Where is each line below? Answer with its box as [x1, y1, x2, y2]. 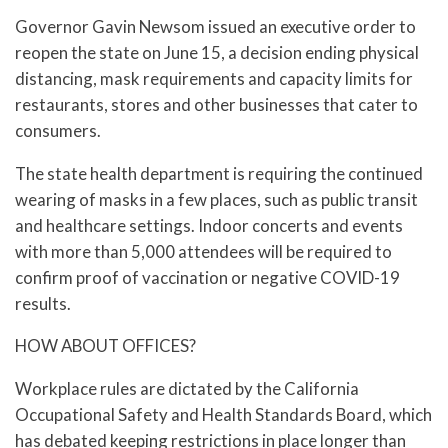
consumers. [15, 119, 101, 141]
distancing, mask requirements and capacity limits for [15, 67, 413, 89]
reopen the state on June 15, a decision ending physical [15, 41, 419, 63]
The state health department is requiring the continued [15, 162, 423, 184]
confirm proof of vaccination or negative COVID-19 [15, 266, 400, 288]
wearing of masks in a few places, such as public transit [15, 188, 418, 210]
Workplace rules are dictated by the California [15, 378, 359, 400]
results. [15, 292, 71, 314]
